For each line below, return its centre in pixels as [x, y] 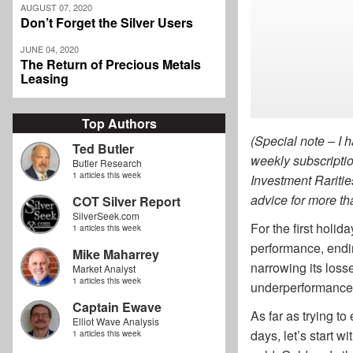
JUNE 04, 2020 [50, 49]
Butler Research [107, 163]
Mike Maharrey [116, 255]
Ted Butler [103, 149]
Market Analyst [104, 269]
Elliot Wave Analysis [116, 321]
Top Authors [119, 124]
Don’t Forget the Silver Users [107, 23]
